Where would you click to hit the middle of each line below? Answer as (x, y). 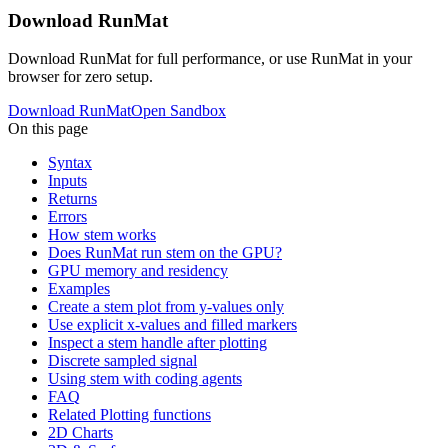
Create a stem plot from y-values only (166, 307)
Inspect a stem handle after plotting (157, 343)
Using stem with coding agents (145, 379)
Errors (67, 217)
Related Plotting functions (129, 415)
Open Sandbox (178, 111)
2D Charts (80, 433)
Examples (79, 289)
